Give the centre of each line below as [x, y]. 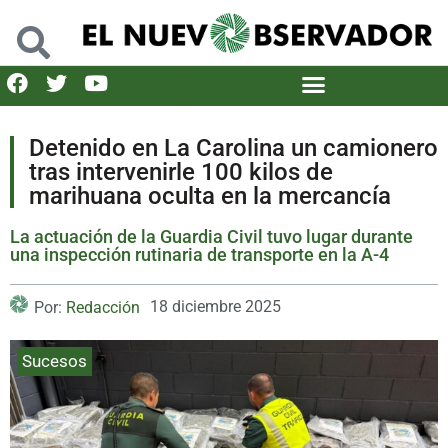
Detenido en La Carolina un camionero [233, 147]
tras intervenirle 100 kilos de [181, 171]
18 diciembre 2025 [215, 306]
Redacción [103, 307]
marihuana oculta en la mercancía [210, 195]
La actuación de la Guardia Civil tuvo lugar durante [211, 236]
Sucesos [54, 360]
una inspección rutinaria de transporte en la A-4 [199, 254]
